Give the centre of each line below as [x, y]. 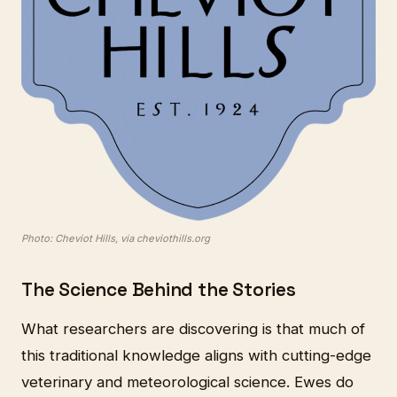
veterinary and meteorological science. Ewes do [187, 381]
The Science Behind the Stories [159, 290]
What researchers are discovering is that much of [193, 328]
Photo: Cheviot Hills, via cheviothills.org [116, 239]
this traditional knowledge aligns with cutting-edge [196, 355]
